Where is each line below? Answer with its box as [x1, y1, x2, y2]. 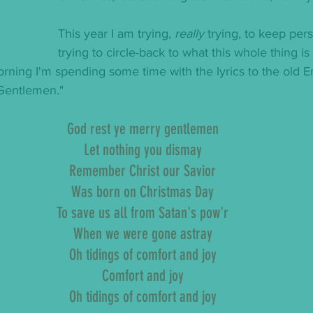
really [175, 27, 204, 41]
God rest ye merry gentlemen [66, 119, 219, 138]
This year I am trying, [58, 27, 175, 41]
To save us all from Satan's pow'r [57, 203, 228, 222]
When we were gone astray [73, 224, 212, 243]
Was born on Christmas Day [71, 182, 214, 201]
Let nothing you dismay [83, 140, 202, 159]
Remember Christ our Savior [69, 161, 216, 180]
